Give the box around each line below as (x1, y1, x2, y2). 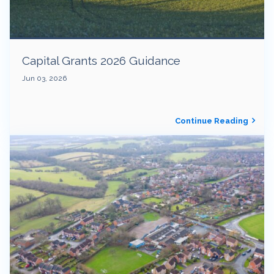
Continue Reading (175, 116, 248, 125)
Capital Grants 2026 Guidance (22, 53, 183, 67)
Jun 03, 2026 (22, 73, 67, 83)
